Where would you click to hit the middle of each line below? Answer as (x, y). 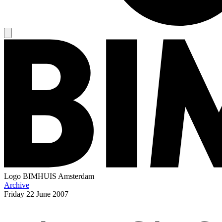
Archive (17, 185)
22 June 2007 (47, 194)
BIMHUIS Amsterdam (58, 176)
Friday (14, 194)
